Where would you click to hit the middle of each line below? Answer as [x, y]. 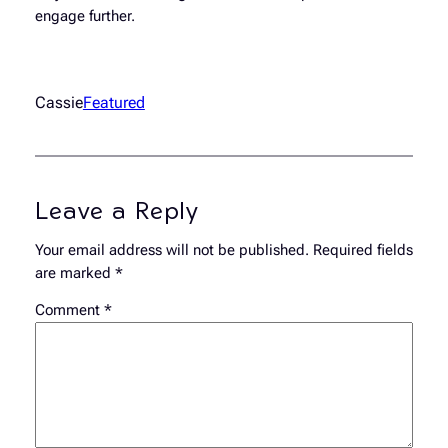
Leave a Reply [117, 210]
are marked [74, 273]
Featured [113, 103]
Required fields [362, 250]
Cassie [58, 103]
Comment [69, 311]
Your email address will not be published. [171, 250]
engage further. [84, 16]
